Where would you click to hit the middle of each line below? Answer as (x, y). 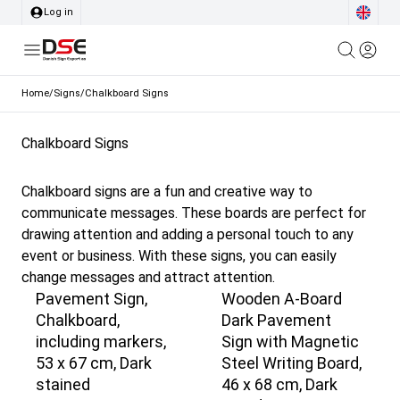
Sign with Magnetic (290, 342)
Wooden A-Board (282, 299)
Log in (58, 12)
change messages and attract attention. (148, 278)
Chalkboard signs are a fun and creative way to (167, 192)
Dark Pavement (276, 321)
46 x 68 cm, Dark (279, 385)
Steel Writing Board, (292, 363)
